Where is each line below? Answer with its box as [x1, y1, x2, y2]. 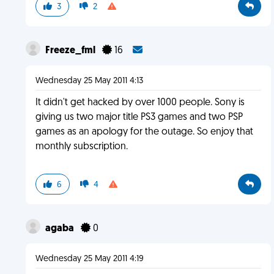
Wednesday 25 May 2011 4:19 [35, 254, 144, 264]
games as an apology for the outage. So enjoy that [35, 127, 253, 137]
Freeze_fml [45, 46, 97, 56]
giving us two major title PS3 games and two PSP [35, 113, 243, 122]
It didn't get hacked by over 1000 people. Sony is [35, 98, 245, 108]
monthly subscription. [35, 142, 128, 152]
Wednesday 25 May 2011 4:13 [35, 76, 143, 86]
